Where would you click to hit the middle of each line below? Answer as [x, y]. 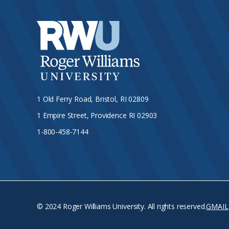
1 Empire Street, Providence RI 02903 [97, 115]
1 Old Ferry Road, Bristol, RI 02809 [93, 99]
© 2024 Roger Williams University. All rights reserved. [122, 206]
